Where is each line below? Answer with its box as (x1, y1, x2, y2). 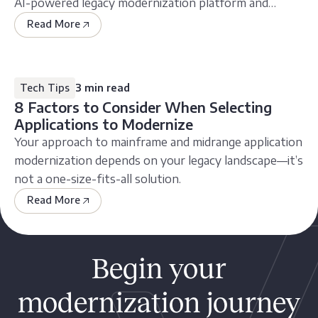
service (14, 14, 52, 29)
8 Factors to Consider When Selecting (14, 99, 272, 116)
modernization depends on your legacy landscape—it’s (14, 153, 303, 168)
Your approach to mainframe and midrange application (14, 135, 302, 150)
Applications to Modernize (14, 116, 193, 133)
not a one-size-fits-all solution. (14, 172, 181, 187)
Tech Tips (20, 82, 70, 94)
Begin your (92, 253, 226, 285)
